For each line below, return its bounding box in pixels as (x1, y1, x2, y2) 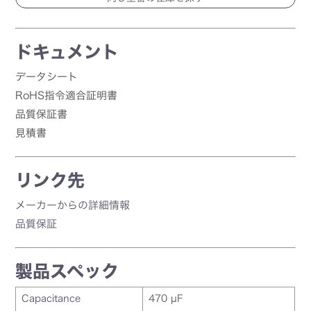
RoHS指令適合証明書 (15, 90, 118, 101)
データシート (15, 71, 78, 82)
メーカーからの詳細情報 (15, 199, 131, 210)
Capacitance (22, 293, 81, 303)
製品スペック (15, 262, 119, 280)
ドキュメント (15, 42, 119, 60)
